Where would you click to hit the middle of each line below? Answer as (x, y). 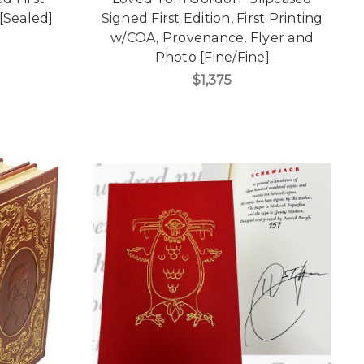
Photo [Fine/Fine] (212, 58)
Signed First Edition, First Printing (212, 19)
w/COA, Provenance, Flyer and (212, 38)
